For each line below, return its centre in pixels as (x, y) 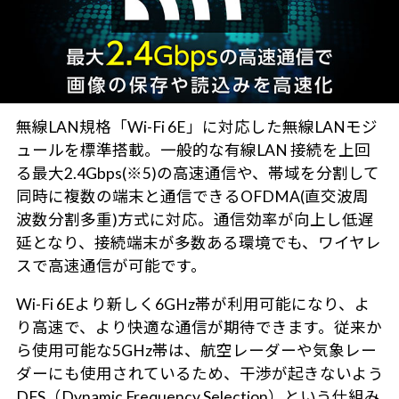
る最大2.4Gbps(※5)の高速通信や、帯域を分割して (197, 173)
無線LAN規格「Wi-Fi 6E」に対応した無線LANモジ (196, 126)
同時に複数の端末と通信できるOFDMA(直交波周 (192, 196)
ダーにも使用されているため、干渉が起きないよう (199, 374)
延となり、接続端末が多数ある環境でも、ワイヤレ (198, 242)
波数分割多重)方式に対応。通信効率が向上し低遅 (195, 219)
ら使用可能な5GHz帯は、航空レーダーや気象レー (196, 351)
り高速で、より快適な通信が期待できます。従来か (199, 328)
